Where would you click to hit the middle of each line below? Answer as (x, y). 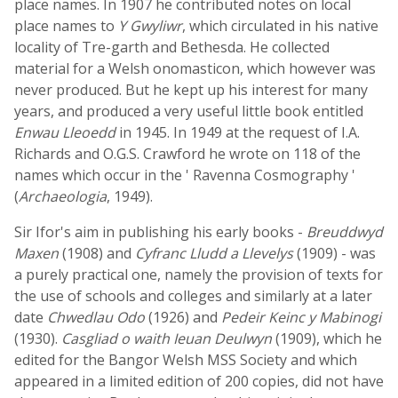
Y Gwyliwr (150, 26)
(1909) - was (334, 253)
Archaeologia (63, 196)
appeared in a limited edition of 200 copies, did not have (199, 381)
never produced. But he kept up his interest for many (191, 90)
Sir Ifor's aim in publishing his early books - (160, 232)
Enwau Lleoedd (65, 132)
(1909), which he (327, 338)
